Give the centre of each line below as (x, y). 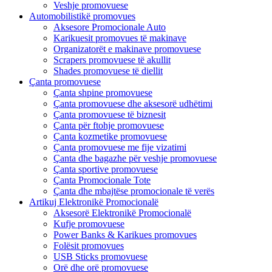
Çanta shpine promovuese (103, 93)
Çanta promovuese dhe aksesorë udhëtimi (133, 104)
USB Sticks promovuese (100, 257)
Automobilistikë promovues (82, 16)
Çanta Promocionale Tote (102, 180)
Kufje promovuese (89, 224)
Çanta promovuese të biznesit (110, 114)
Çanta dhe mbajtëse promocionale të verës (134, 191)
